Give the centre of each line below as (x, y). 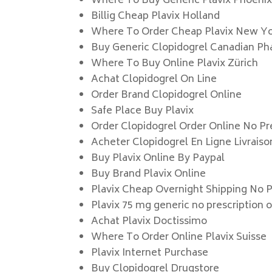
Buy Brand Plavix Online (149, 174)
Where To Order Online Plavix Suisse (179, 237)
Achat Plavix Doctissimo (149, 222)
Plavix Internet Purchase (150, 253)
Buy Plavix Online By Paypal (158, 158)
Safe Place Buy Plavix (143, 111)
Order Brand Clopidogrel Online (167, 95)
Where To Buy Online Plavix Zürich (175, 64)
